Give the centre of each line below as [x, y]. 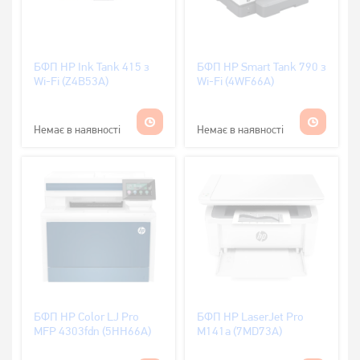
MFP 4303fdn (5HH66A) [92, 331]
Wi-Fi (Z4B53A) [71, 81]
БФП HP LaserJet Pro [250, 316]
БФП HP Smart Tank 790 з [262, 66]
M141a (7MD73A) [239, 331]
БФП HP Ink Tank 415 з [92, 66]
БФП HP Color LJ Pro [86, 316]
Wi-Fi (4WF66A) [235, 81]
